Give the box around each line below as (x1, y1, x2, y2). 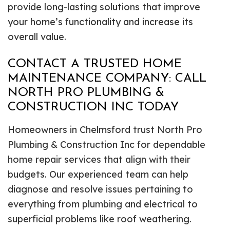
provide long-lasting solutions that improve (8, 1, 200, 13)
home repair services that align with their (8, 154, 190, 166)
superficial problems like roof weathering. (8, 213, 191, 225)
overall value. (8, 31, 66, 43)
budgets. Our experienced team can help (8, 168, 188, 181)
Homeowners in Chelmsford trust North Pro (8, 124, 202, 136)
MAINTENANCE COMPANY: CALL (8, 72, 206, 85)
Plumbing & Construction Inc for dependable (8, 139, 205, 151)
